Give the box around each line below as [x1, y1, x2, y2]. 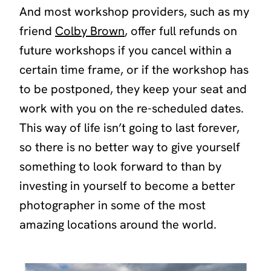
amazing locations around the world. [19, 216, 217, 232]
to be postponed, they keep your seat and [19, 80, 247, 97]
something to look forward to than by [19, 158, 221, 174]
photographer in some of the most [19, 197, 206, 213]
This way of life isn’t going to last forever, [19, 119, 240, 135]
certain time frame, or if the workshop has [19, 61, 249, 77]
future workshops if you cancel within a [19, 42, 232, 58]
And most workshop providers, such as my [19, 3, 249, 19]
